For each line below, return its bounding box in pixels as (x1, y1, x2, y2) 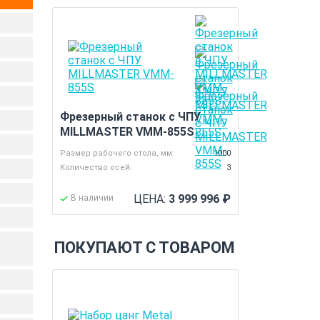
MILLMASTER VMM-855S (60, 125, 195, 139)
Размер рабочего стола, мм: (60, 149, 175, 158)
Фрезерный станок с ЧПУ (60, 110, 201, 124)
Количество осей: (60, 163, 133, 172)
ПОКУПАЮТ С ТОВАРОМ (54, 239, 235, 256)
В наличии (71, 193, 114, 203)
